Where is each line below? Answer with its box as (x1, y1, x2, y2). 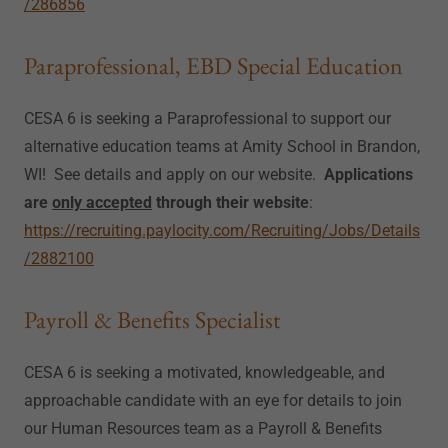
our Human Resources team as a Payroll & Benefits (24, 419, 382, 438)
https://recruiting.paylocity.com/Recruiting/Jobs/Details (24, 221, 420, 240)
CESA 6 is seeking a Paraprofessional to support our (24, 109, 391, 128)
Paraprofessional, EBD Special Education (24, 50, 403, 81)
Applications (324, 165, 413, 184)
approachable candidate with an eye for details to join (24, 391, 402, 410)
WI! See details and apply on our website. (24, 165, 324, 184)
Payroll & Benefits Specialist (24, 304, 281, 335)
